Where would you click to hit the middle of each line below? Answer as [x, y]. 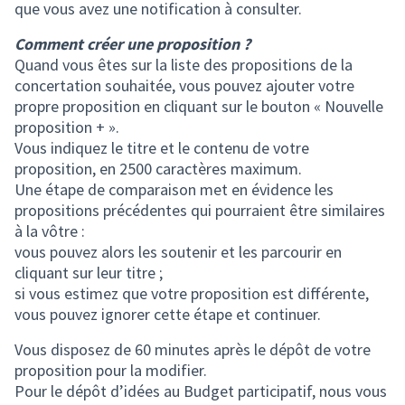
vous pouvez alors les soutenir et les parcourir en [178, 252]
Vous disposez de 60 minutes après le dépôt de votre [193, 349]
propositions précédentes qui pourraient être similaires [200, 210]
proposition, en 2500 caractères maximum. [158, 169]
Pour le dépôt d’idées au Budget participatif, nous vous [201, 391]
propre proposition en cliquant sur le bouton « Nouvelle [199, 106]
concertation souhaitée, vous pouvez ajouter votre [184, 85]
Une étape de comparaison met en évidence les [174, 189]
